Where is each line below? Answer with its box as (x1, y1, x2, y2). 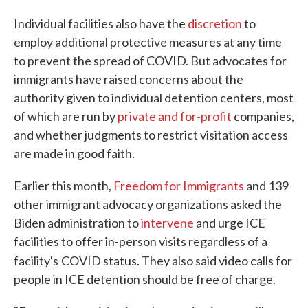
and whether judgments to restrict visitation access (14, 127, 288, 142)
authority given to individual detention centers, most (14, 90, 294, 105)
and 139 (244, 178, 289, 193)
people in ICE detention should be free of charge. (14, 272, 276, 287)
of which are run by (14, 109, 118, 124)
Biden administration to (14, 215, 141, 230)
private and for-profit (118, 109, 232, 124)
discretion (188, 16, 242, 31)
